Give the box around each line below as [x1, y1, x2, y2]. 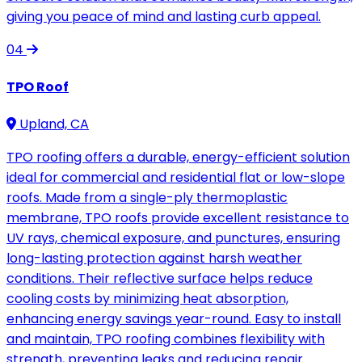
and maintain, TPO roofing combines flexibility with [6, 330, 325, 349]
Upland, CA [16, 115, 89, 134]
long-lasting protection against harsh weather [6, 249, 302, 268]
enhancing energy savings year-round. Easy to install [6, 309, 341, 329]
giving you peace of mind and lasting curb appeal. [6, 6, 321, 26]
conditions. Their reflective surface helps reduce [6, 269, 313, 288]
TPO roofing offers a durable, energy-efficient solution [6, 148, 350, 167]
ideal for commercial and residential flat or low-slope [6, 168, 345, 187]
